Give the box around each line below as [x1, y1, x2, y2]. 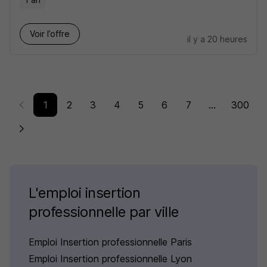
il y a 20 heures [187, 34, 247, 44]
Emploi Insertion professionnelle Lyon [29, 253, 192, 265]
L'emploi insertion [29, 184, 141, 201]
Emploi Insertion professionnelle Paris [29, 236, 192, 248]
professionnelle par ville [29, 203, 179, 221]
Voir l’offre [30, 29, 70, 39]
